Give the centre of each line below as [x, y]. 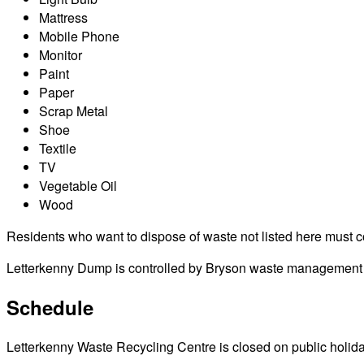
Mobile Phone [79, 36]
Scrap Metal [74, 110]
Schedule [50, 307]
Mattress [63, 17]
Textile [58, 148]
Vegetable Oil [78, 185]
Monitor [61, 54]
